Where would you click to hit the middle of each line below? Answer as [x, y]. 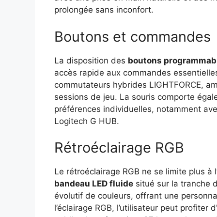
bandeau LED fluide [94, 184]
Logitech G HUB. [87, 121]
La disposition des [91, 60]
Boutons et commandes [132, 36]
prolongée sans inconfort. [104, 10]
